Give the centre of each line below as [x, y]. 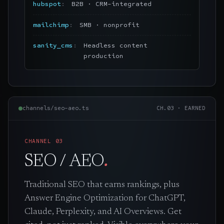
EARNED [195, 108]
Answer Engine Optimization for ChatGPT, [105, 198]
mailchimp [51, 25]
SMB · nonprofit [109, 25]
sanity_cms [53, 45]
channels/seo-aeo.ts [56, 108]
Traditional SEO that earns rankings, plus [102, 185]
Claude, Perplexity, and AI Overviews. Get [103, 212]
